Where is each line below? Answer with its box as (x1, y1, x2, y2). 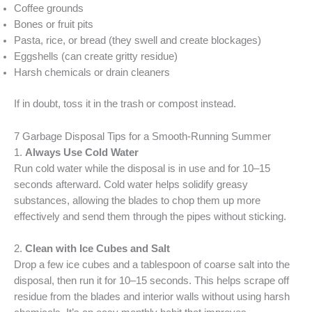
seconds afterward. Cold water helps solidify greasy (14, 178, 248, 190)
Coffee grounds (14, 3, 84, 15)
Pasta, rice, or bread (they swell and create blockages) (14, 35, 261, 47)
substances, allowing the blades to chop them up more (14, 194, 260, 206)
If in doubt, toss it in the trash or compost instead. (14, 98, 236, 110)
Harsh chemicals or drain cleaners (14, 67, 170, 79)
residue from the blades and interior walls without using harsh (14, 290, 290, 302)
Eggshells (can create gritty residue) (14, 51, 178, 63)
